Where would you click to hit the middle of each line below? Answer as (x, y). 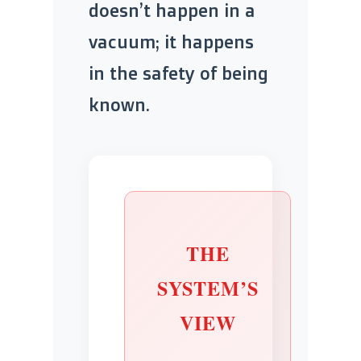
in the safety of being (178, 73)
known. (119, 104)
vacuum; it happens (171, 41)
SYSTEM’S (207, 288)
